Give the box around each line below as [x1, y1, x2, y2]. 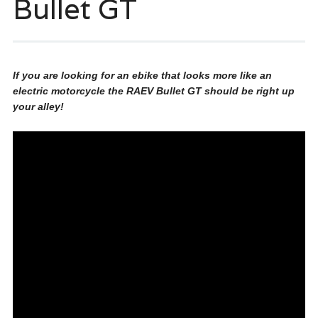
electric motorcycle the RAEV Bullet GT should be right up [12, 85, 295, 97]
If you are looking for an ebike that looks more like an [12, 70, 272, 81]
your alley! [12, 101, 64, 112]
